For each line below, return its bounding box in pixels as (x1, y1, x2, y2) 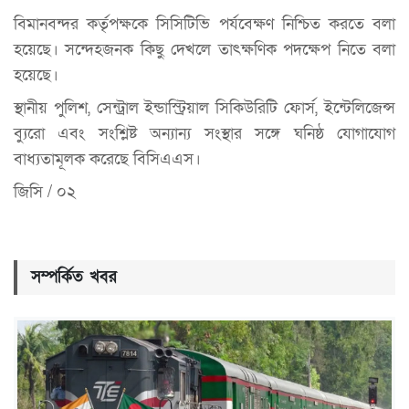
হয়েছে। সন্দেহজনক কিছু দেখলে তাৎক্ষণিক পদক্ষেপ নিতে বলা (14, 38, 395, 60)
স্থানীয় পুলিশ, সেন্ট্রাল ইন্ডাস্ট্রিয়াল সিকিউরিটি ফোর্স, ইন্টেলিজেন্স (14, 97, 395, 119)
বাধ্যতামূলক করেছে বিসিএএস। (14, 148, 201, 170)
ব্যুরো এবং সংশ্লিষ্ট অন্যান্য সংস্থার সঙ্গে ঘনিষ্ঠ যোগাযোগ (14, 122, 395, 144)
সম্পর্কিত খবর (31, 266, 117, 288)
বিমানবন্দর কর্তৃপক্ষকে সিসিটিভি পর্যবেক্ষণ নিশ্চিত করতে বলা (14, 13, 395, 35)
